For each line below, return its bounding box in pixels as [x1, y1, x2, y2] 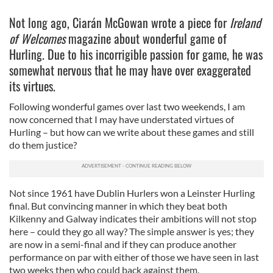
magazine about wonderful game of [65, 29, 227, 48]
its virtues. [9, 77, 55, 95]
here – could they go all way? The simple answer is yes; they [9, 225, 254, 237]
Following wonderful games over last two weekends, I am [9, 101, 245, 112]
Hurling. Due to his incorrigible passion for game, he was [9, 45, 263, 63]
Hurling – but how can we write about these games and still [9, 126, 254, 138]
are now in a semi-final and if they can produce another [9, 238, 236, 250]
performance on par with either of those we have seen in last [9, 251, 259, 263]
